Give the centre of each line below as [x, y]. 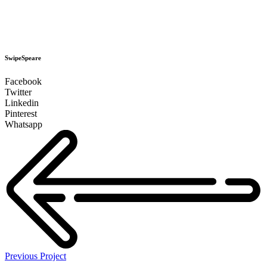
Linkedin [22, 103]
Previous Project [35, 256]
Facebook [23, 82]
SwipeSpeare [23, 58]
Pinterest [21, 114]
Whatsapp [24, 125]
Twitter [18, 92]
